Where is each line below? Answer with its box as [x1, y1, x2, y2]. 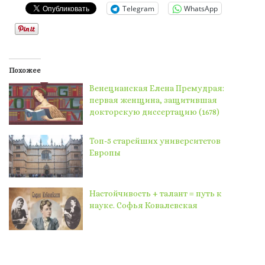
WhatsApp [184, 3, 218, 14]
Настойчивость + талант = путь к [89, 189, 222, 199]
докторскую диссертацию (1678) [89, 107, 220, 117]
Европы [89, 148, 121, 158]
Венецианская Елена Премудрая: [89, 83, 225, 93]
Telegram [122, 3, 154, 14]
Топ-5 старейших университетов [89, 136, 221, 146]
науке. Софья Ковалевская [89, 201, 198, 211]
